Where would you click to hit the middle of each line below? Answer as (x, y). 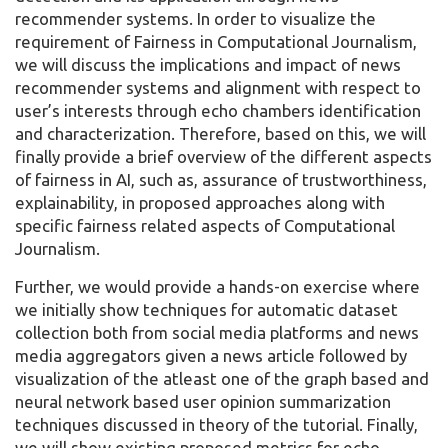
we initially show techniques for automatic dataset (206, 310)
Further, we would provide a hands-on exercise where (217, 287)
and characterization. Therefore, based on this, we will (220, 134)
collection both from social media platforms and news (217, 333)
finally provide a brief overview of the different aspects (223, 157)
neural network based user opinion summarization (203, 402)
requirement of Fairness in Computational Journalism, (216, 42)
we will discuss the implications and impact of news (208, 65)
